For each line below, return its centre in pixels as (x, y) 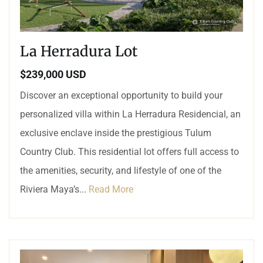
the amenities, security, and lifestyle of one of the (121, 170)
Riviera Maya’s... (54, 189)
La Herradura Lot (79, 51)
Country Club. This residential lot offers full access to (129, 151)
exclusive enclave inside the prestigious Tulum (116, 133)
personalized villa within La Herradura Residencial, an (130, 114)
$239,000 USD (53, 74)
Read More (111, 189)
